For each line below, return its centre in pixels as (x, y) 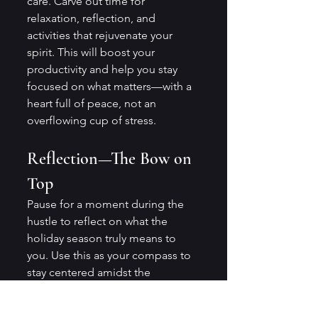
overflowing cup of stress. (92, 120)
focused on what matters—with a (111, 86)
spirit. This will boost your (92, 52)
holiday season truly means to (103, 238)
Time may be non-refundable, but (113, 306)
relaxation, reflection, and (93, 18)
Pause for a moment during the (107, 204)
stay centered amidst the (90, 272)
